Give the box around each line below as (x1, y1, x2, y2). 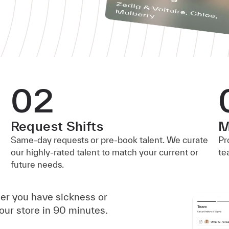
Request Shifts (10, 119, 103, 133)
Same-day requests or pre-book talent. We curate (10, 135, 208, 145)
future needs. (10, 159, 64, 169)
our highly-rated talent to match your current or (10, 147, 198, 157)
